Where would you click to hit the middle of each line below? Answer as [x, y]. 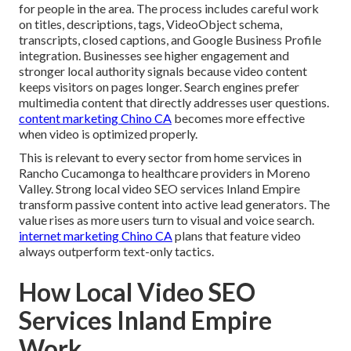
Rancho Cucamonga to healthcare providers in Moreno [165, 173]
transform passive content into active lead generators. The [174, 204]
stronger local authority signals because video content [163, 71]
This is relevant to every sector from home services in [160, 157]
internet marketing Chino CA [96, 236]
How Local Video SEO [137, 292]
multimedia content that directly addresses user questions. [174, 103]
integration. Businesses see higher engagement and [154, 56]
